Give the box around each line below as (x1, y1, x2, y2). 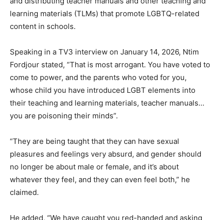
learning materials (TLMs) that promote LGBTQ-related (10, 8, 199, 18)
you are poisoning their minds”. (10, 110, 118, 120)
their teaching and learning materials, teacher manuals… (10, 98, 204, 108)
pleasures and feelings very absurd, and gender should (10, 149, 201, 159)
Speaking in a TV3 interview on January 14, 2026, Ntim (10, 47, 199, 56)
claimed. (10, 187, 39, 197)
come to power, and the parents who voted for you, (10, 72, 187, 82)
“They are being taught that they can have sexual (10, 136, 179, 146)
